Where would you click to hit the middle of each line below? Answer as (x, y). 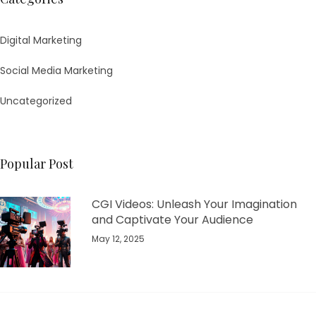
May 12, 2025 (118, 239)
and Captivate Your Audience (172, 220)
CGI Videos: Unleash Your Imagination (194, 205)
